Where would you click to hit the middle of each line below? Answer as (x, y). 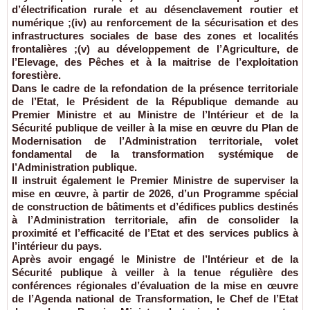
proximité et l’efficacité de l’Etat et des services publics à (155, 233)
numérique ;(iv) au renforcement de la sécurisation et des (155, 23)
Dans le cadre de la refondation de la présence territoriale (155, 89)
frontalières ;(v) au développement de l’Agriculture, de (155, 49)
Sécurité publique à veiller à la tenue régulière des (155, 273)
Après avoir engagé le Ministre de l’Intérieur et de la (155, 259)
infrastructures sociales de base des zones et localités (155, 36)
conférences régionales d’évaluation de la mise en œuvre (155, 286)
